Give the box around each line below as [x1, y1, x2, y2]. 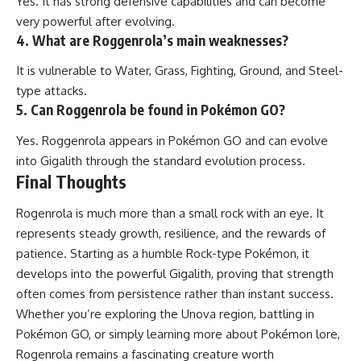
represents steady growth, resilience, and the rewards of [16, 226, 326, 242]
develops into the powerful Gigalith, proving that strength [16, 266, 334, 282]
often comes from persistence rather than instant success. [16, 286, 334, 302]
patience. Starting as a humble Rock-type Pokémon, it [16, 246, 309, 262]
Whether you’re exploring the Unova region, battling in [16, 306, 314, 322]
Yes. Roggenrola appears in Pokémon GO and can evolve [16, 132, 328, 148]
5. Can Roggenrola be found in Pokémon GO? [16, 101, 285, 119]
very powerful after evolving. [16, 13, 175, 29]
